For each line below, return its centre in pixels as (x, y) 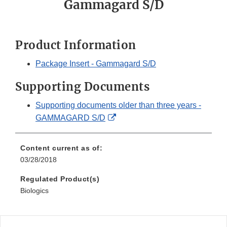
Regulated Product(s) (60, 179)
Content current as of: (61, 148)
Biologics (34, 191)
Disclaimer (135, 143)
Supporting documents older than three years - (118, 105)
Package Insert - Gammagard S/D (96, 64)
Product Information (76, 45)
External (130, 118)
